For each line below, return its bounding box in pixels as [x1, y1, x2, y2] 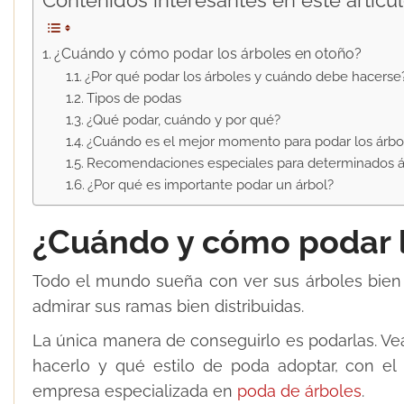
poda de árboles [237, 381, 362, 401]
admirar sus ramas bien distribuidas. [32, 297, 304, 317]
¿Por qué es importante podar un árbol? [87, 177, 334, 193]
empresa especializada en [32, 381, 237, 401]
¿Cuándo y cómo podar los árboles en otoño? [54, 45, 363, 63]
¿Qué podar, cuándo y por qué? [86, 112, 280, 128]
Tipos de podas [86, 90, 181, 106]
